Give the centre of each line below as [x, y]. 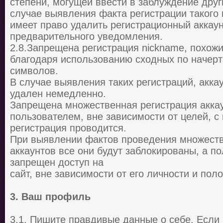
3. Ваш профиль [50, 197]
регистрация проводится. [68, 128]
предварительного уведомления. [86, 36]
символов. [34, 71]
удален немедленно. [58, 94]
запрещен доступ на [57, 162]
